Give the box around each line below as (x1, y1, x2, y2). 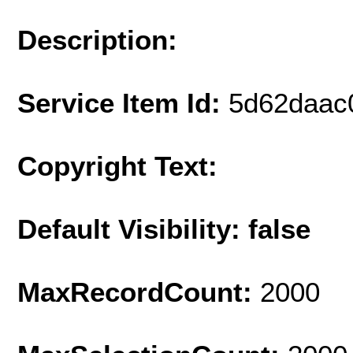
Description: (17, 24, 177, 55)
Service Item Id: (17, 87, 229, 118)
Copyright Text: (17, 150, 217, 181)
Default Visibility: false (17, 213, 310, 244)
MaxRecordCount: (17, 276, 260, 307)
